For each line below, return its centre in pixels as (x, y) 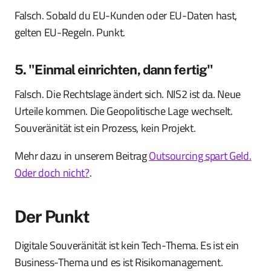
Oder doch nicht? (52, 173)
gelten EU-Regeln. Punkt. (70, 33)
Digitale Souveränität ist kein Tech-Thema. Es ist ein (127, 246)
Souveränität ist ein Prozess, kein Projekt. (105, 128)
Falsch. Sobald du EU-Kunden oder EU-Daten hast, (126, 16)
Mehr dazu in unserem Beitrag (82, 156)
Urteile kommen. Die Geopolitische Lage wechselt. (124, 111)
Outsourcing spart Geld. (200, 156)
